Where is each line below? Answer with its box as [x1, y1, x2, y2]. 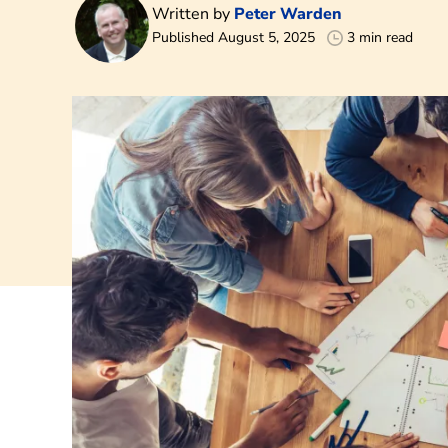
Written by [152, 3, 234, 26]
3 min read [347, 28, 413, 48]
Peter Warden [234, 3, 342, 26]
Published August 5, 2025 [152, 28, 315, 48]
